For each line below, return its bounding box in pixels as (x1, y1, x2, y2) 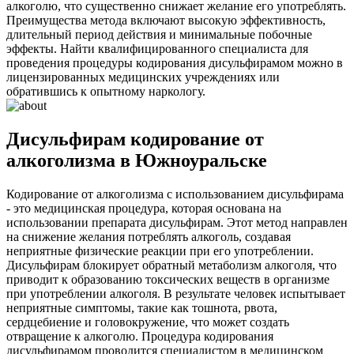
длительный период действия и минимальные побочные (6, 27, 312, 41)
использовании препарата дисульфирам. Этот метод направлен (6, 215, 348, 229)
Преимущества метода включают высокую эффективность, (6, 13, 326, 27)
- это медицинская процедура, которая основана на (6, 201, 281, 215)
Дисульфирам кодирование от (6, 128, 264, 149)
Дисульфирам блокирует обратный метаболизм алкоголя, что (6, 258, 337, 272)
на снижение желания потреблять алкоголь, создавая (6, 229, 291, 243)
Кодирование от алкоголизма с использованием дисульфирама (6, 186, 344, 201)
